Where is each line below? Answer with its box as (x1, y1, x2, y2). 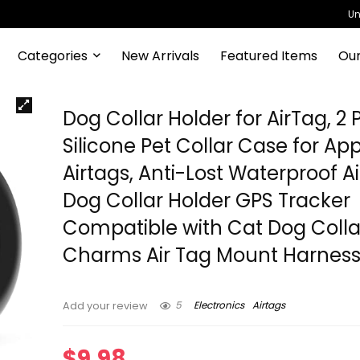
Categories (17, 46, 88, 65)
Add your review (63, 299, 149, 313)
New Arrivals (121, 46, 199, 65)
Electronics (194, 298, 245, 313)
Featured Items (219, 46, 317, 65)
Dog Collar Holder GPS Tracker (63, 187, 351, 214)
